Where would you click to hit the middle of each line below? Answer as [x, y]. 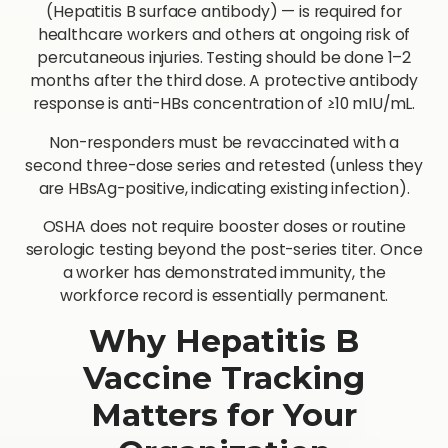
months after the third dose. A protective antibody [224, 80]
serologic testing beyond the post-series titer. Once [224, 250]
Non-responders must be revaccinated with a [224, 142]
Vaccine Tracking [224, 378]
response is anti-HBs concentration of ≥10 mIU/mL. [224, 103]
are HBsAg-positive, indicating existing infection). [224, 188]
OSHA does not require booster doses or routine [224, 227]
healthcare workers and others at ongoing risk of [224, 34]
